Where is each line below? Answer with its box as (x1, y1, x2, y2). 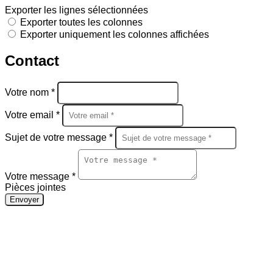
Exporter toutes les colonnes (20, 17, 143, 27)
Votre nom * (5, 87, 57, 97)
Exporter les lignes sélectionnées (5, 5, 148, 15)
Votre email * (5, 109, 62, 120)
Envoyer (10, 194, 39, 204)
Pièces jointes (5, 182, 66, 193)
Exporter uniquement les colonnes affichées (20, 29, 209, 40)
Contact (5, 52, 59, 69)
